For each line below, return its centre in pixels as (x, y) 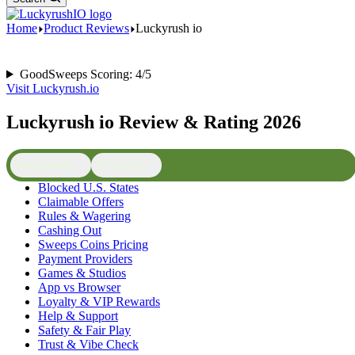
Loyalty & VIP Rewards (99, 301)
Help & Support (78, 315)
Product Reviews (86, 28)
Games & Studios (82, 273)
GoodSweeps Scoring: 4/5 (85, 74)
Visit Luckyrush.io (53, 88)
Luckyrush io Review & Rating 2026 (154, 122)
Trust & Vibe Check (88, 344)
